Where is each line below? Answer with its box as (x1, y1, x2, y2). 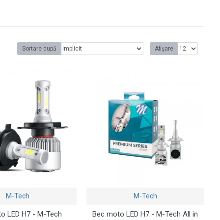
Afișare (155, 45, 173, 52)
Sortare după (22, 45, 56, 52)
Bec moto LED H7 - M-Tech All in (92, 209, 198, 219)
